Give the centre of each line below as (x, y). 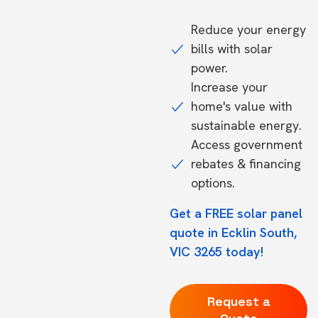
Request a (238, 301)
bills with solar (232, 49)
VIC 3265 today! (216, 252)
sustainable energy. (246, 125)
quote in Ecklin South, (233, 232)
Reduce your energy (248, 29)
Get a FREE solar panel (236, 213)
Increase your (229, 87)
